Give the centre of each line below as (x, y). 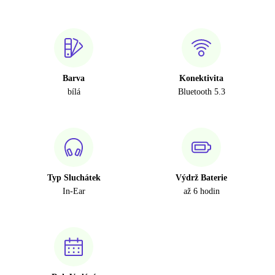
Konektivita (201, 79)
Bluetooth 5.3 (201, 92)
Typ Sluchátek (74, 178)
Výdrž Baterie (201, 178)
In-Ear (74, 192)
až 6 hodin (201, 192)
